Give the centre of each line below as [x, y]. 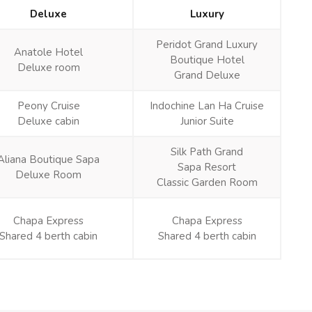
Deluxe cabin [48, 121]
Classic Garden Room [207, 182]
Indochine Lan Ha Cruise [207, 106]
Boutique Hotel [207, 60]
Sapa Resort [207, 167]
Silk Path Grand [207, 151]
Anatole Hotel [48, 52]
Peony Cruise [48, 106]
